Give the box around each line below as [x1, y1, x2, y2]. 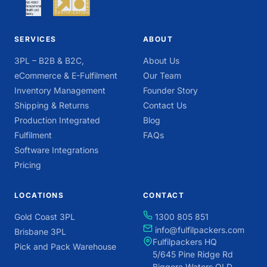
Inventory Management [14, 85, 105, 96]
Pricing [14, 160, 41, 170]
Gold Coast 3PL [14, 212, 75, 222]
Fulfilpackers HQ [153, 237, 217, 247]
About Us [143, 55, 179, 66]
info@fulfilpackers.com [153, 225, 244, 235]
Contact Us [143, 100, 187, 111]
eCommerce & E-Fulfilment [14, 70, 117, 81]
